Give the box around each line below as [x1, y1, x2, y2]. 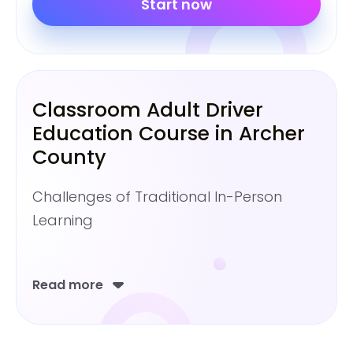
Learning [32, 210, 93, 230]
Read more [32, 275, 103, 294]
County [32, 143, 106, 171]
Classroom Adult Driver [32, 95, 263, 124]
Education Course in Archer [32, 119, 305, 147]
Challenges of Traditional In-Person [32, 186, 282, 206]
